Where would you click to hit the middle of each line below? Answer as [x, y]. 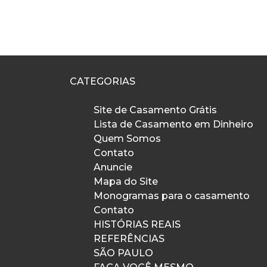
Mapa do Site [126, 181]
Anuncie [113, 167]
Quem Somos [127, 139]
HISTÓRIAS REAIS [137, 224]
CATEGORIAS [103, 81]
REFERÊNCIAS [129, 239]
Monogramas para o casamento [172, 196]
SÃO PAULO [123, 253]
